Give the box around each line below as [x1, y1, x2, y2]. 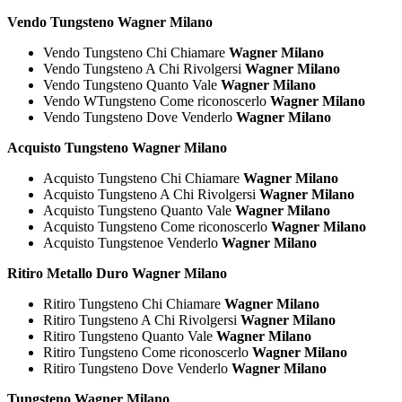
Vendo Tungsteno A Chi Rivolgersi [43, 60, 245, 76]
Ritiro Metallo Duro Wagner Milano [7, 265, 227, 281]
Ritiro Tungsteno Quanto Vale [43, 328, 216, 344]
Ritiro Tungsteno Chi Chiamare [43, 295, 224, 311]
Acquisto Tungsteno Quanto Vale [43, 202, 235, 218]
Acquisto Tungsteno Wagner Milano [7, 139, 227, 155]
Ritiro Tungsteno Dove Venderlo [43, 360, 232, 376]
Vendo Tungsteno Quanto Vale [43, 76, 221, 92]
